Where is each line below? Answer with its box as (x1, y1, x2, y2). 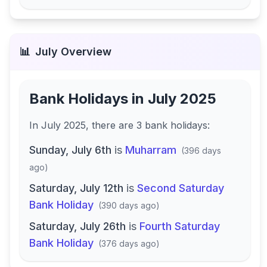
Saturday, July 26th (29, 220, 126, 232)
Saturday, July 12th (29, 182, 123, 194)
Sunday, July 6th (29, 144, 111, 156)
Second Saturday (137, 182, 224, 194)
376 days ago (101, 238, 156, 249)
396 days (184, 145, 221, 156)
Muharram (125, 144, 176, 156)
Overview (58, 45, 111, 58)
